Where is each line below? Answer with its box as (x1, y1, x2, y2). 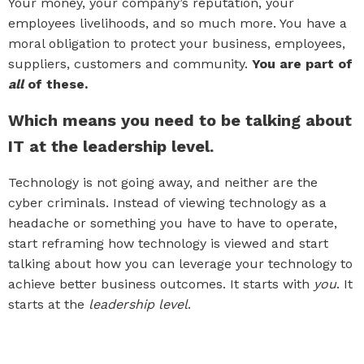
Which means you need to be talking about (8, 110, 352, 130)
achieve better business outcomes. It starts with (8, 276, 310, 292)
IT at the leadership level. (8, 136, 214, 156)
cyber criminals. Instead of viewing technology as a (8, 195, 327, 210)
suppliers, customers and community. (8, 56, 252, 71)
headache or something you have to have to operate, (8, 215, 337, 231)
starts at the (8, 297, 84, 312)
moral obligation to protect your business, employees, (8, 36, 345, 51)
